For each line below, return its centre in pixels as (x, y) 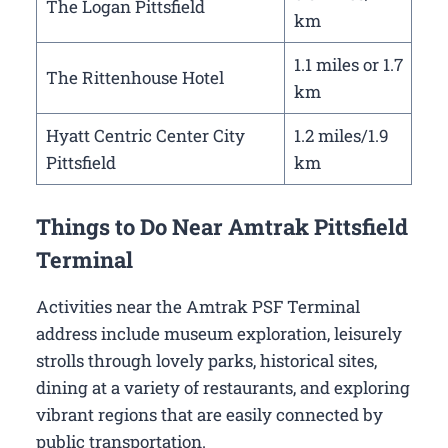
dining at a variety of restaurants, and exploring (223, 388)
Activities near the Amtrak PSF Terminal (198, 307)
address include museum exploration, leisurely (219, 334)
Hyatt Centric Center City (145, 135)
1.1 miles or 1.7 (348, 64)
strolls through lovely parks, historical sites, (206, 361)
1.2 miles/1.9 (341, 135)
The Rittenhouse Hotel (134, 77)
